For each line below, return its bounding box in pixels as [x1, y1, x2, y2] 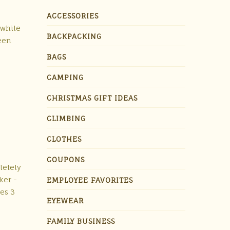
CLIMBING [47, 114, 86, 123]
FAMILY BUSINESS [47, 217, 115, 225]
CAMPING [47, 73, 84, 82]
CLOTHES [47, 135, 82, 143]
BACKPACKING [47, 32, 102, 41]
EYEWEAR [47, 196, 84, 205]
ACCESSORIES [47, 11, 99, 20]
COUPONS [47, 155, 85, 164]
